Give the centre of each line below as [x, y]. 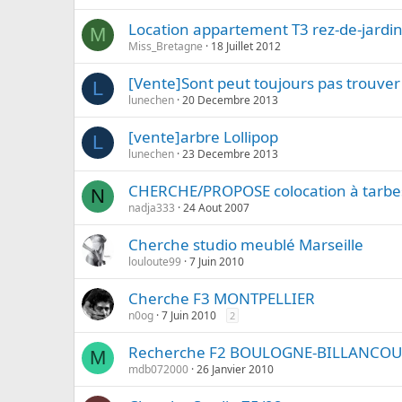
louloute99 [155, 262]
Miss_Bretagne [166, 46]
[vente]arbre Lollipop [203, 137]
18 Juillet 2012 [246, 46]
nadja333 [152, 208]
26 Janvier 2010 [235, 369]
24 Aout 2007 [216, 208]
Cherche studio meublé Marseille [246, 245]
